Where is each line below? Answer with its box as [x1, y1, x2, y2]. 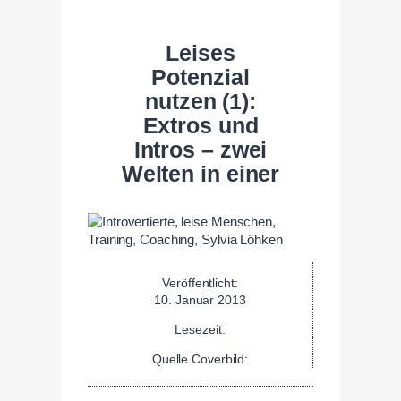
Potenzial [151, 64, 250, 90]
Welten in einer [121, 161, 280, 186]
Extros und [142, 113, 259, 138]
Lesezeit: [175, 321, 226, 337]
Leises [166, 40, 235, 65]
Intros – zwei [133, 137, 268, 162]
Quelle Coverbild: [151, 351, 249, 366]
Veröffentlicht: [162, 275, 238, 290]
